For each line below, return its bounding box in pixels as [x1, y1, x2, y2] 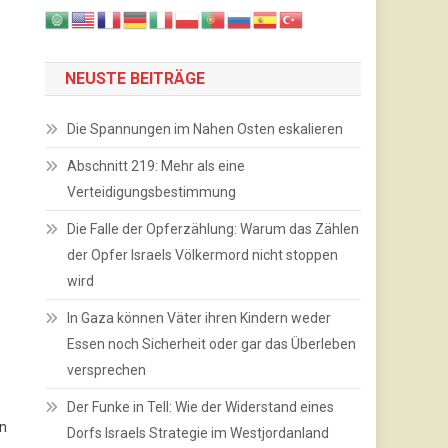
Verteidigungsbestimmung [67, 184, 237, 201]
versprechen [67, 362, 147, 379]
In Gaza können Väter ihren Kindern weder [67, 310, 332, 327]
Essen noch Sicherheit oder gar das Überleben [67, 336, 357, 353]
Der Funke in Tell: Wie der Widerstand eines [67, 399, 335, 416]
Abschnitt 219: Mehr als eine [67, 158, 246, 175]
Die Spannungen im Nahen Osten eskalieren [67, 121, 344, 138]
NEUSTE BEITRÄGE [65, 69, 206, 89]
